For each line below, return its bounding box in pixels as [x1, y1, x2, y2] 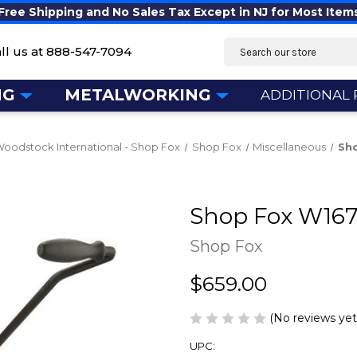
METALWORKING [65, 85, 211, 104]
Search [224, 38, 263, 53]
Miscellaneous [253, 140, 327, 153]
